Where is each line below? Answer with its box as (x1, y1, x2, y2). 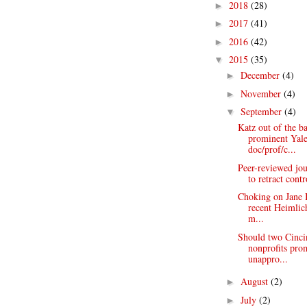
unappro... (247, 251, 288, 265)
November (240, 86, 284, 100)
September (240, 105, 284, 118)
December (240, 69, 282, 82)
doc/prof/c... (247, 143, 296, 156)
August (240, 275, 271, 288)
